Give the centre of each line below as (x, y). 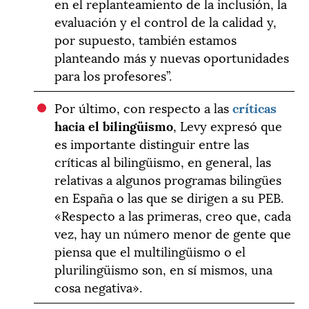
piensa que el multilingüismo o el (150, 250)
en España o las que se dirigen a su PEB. (169, 197)
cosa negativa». (99, 286)
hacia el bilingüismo (114, 125)
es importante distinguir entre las (152, 143)
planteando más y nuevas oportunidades (172, 57)
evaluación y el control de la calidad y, (166, 21)
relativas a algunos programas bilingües (168, 179)
